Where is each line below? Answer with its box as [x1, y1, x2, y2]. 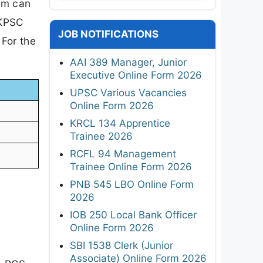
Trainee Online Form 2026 [70, 160, 192, 173]
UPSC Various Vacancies [70, 86, 187, 99]
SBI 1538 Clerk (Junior [70, 239, 173, 251]
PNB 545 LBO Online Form [70, 178, 194, 190]
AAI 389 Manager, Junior [70, 56, 187, 68]
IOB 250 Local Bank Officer [70, 208, 197, 221]
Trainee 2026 [70, 130, 133, 142]
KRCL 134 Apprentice [70, 117, 170, 129]
